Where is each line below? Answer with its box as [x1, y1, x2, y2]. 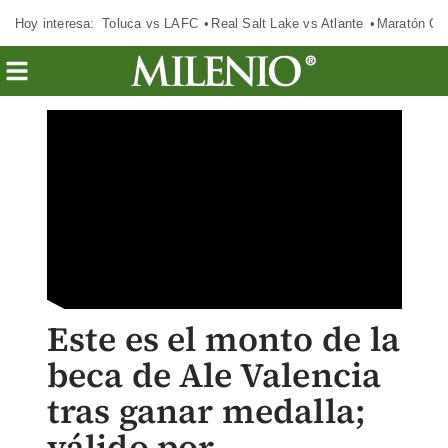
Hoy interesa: [15, 15, 95, 31]
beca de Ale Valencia [46, 352, 382, 398]
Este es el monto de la [46, 316, 400, 362]
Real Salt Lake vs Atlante [211, 15, 364, 31]
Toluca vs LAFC [102, 15, 198, 31]
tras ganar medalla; [46, 388, 366, 434]
